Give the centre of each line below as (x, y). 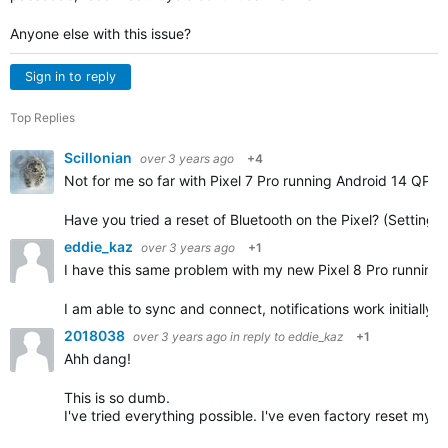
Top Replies (42, 117)
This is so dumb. (119, 397)
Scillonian (99, 157)
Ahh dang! (97, 358)
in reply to (259, 336)
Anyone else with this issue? (100, 33)
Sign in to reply (70, 76)
